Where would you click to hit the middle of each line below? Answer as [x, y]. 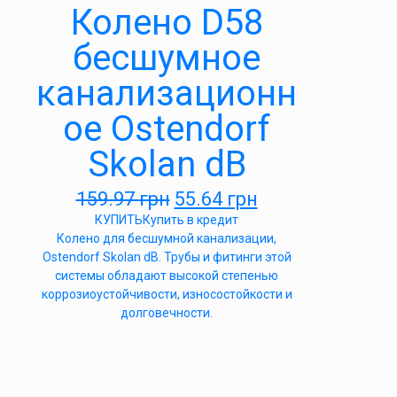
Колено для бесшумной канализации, [167, 238]
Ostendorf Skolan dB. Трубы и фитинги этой [167, 257]
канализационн [167, 93]
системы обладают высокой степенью [167, 276]
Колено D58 [167, 23]
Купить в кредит [191, 220]
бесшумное [167, 58]
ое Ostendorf [167, 129]
